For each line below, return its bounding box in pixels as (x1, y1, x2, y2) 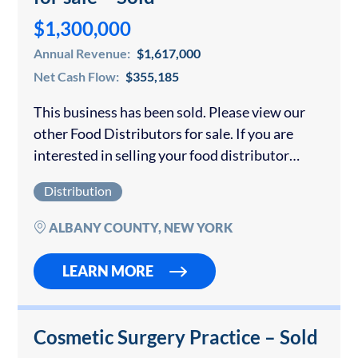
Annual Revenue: (34, 46, 133, 62)
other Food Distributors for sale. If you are (34, 125, 293, 143)
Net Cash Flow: (34, 69, 121, 85)
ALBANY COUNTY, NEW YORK (46, 220, 233, 236)
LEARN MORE (62, 262, 153, 280)
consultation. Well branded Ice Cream (34, 189, 267, 208)
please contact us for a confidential (34, 168, 247, 186)
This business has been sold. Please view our (34, 103, 305, 121)
